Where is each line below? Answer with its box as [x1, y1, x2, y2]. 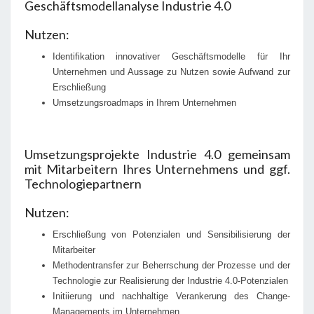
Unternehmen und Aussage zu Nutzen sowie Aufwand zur [52, 67, 290, 77]
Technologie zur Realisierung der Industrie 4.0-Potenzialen [52, 275, 288, 286]
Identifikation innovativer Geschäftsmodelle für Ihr [52, 51, 290, 62]
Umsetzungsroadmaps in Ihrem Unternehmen [52, 97, 236, 108]
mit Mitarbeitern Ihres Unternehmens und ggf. [24, 161, 290, 177]
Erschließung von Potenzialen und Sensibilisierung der [52, 229, 290, 240]
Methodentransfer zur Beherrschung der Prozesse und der [52, 260, 290, 271]
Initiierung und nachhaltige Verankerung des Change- [52, 291, 290, 301]
